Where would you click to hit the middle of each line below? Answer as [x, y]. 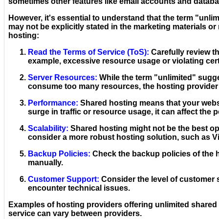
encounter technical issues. [79, 188]
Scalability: [48, 129]
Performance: [53, 103]
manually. [45, 163]
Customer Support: [64, 179]
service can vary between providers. [75, 214]
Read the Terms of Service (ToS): [88, 52]
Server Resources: [63, 78]
